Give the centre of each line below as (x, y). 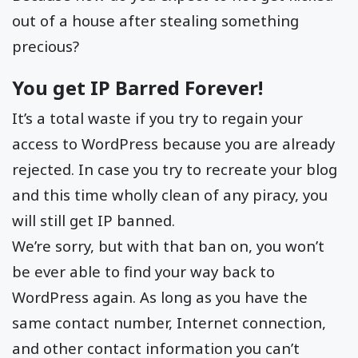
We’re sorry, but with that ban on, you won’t (168, 246)
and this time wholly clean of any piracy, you (170, 195)
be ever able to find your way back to (143, 272)
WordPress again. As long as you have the (160, 297)
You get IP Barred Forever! (137, 88)
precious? (46, 46)
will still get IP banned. (93, 221)
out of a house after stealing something (155, 21)
